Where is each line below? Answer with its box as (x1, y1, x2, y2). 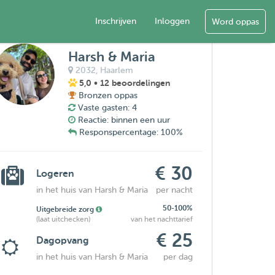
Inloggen (155, 17, 190, 26)
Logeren (36, 168, 75, 179)
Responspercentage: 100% (79, 128, 184, 137)
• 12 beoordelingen (94, 78, 171, 88)
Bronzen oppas (79, 91, 138, 100)
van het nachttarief (131, 215, 193, 223)
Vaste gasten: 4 (78, 103, 137, 112)
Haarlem (100, 66, 134, 75)
